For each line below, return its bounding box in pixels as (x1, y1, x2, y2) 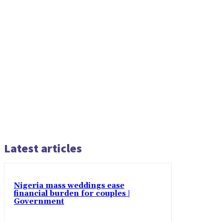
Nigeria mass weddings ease (14, 181, 124, 190)
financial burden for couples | (14, 188, 130, 198)
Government (14, 196, 64, 206)
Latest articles (4, 140, 82, 156)
